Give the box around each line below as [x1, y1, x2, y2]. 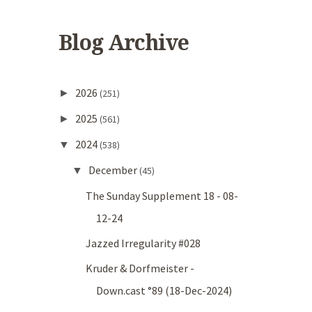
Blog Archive [58, 31, 189, 56]
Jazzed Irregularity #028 [86, 236, 201, 251]
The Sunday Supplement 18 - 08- [86, 189, 239, 203]
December [88, 163, 139, 178]
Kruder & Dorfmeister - [86, 261, 195, 276]
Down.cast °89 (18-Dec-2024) [96, 283, 233, 298]
